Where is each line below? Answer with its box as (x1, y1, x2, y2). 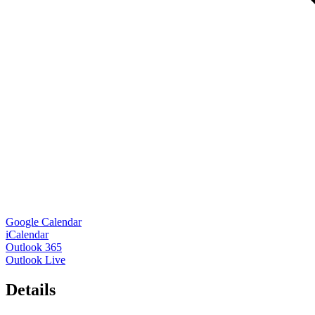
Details (6, 281, 56, 300)
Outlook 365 (6, 241, 62, 254)
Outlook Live (6, 254, 65, 266)
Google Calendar (6, 216, 82, 229)
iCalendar (6, 229, 49, 241)
